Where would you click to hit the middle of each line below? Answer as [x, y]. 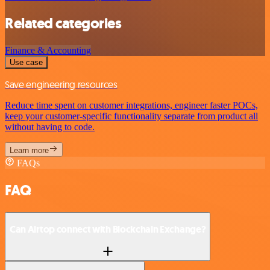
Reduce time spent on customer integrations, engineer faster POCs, [131, 105]
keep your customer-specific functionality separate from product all [131, 116]
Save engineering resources [61, 84]
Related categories [63, 23]
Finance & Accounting [48, 50]
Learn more [29, 150]
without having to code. [50, 127]
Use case [26, 62]
